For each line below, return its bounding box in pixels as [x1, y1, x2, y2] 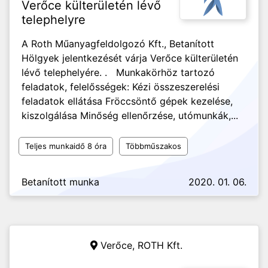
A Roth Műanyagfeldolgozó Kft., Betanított [22, 38, 214, 50]
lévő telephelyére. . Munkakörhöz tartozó [22, 66, 215, 78]
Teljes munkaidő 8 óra [25, 141, 106, 151]
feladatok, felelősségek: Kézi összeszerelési [22, 81, 220, 93]
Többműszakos [126, 141, 181, 151]
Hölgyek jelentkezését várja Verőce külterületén [22, 52, 238, 64]
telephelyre [22, 13, 86, 27]
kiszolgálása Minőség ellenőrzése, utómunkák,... [22, 109, 238, 121]
